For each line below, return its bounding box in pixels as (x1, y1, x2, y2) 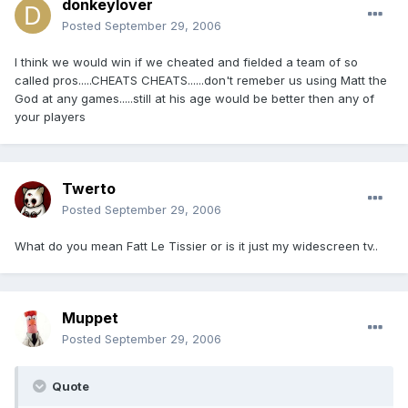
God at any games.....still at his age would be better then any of (15, 91, 374, 107)
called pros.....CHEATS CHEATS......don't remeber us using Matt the (15, 73, 387, 88)
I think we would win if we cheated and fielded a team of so (15, 55, 358, 70)
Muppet (62, 309, 118, 328)
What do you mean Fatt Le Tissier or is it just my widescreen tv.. (15, 239, 378, 254)
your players (15, 109, 86, 125)
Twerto (62, 179, 116, 199)
